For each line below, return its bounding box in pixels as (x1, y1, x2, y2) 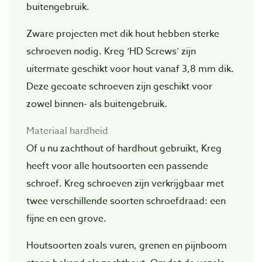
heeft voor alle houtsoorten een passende (26, 158, 208, 173)
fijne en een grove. (26, 211, 106, 226)
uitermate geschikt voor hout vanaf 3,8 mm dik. (26, 61, 234, 76)
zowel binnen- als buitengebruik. (26, 96, 167, 111)
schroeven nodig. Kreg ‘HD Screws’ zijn (26, 44, 196, 58)
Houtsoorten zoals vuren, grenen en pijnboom (26, 238, 227, 253)
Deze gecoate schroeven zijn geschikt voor (26, 79, 212, 94)
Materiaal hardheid (26, 123, 108, 138)
